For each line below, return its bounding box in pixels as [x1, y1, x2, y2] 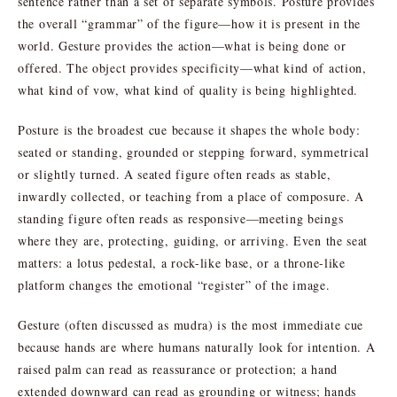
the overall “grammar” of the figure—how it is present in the [18, 14, 362, 32]
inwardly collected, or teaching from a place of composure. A [18, 187, 365, 205]
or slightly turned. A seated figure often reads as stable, [18, 165, 331, 183]
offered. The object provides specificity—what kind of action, [18, 58, 367, 76]
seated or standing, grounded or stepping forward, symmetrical [18, 143, 370, 160]
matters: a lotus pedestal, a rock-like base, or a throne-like [18, 253, 346, 271]
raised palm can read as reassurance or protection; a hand [18, 360, 338, 378]
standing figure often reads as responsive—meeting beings [18, 209, 344, 227]
